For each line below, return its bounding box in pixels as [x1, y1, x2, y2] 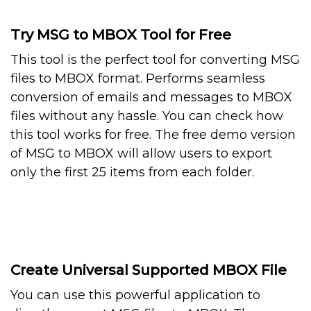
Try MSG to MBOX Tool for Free [10, 26, 231, 44]
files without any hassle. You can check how [10, 108, 283, 124]
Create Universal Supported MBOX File [10, 262, 287, 279]
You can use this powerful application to [10, 287, 260, 303]
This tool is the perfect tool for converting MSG [10, 52, 300, 68]
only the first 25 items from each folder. [10, 165, 254, 180]
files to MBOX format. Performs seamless [10, 71, 265, 87]
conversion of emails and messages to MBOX [10, 90, 292, 106]
